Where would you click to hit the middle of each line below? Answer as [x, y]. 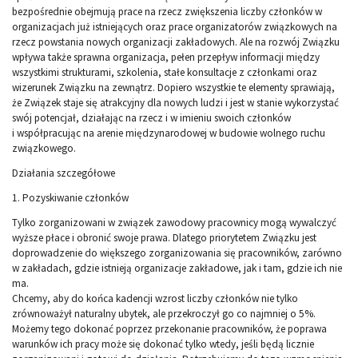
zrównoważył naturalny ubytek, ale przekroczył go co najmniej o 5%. [164, 314]
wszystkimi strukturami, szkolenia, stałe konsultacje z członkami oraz [165, 73]
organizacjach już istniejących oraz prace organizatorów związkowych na [175, 27]
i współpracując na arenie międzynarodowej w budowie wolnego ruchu [169, 133]
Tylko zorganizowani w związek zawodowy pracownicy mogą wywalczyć [174, 223]
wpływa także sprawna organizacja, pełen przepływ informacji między [166, 58]
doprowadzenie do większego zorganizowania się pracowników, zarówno [177, 253]
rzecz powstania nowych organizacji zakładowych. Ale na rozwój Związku [176, 42]
